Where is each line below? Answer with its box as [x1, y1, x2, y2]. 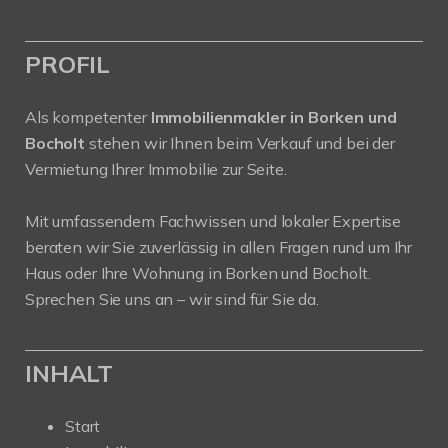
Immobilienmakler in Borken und [150, 107, 397, 128]
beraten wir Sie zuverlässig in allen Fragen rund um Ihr [25, 237, 413, 258]
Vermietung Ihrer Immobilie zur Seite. [25, 159, 287, 180]
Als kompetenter [25, 107, 151, 128]
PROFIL [25, 49, 111, 80]
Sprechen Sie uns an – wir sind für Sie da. [25, 289, 319, 310]
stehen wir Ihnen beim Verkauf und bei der [85, 133, 395, 154]
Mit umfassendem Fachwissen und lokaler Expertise [25, 211, 402, 232]
